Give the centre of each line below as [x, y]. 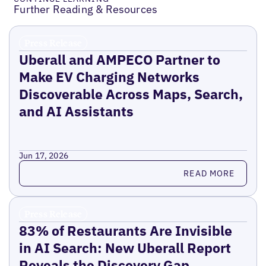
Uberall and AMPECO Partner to [119, 60]
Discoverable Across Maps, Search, [131, 94]
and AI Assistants [76, 111]
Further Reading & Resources [86, 9]
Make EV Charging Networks [109, 77]
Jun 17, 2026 [44, 156]
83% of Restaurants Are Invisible [125, 231]
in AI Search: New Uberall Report [125, 248]
